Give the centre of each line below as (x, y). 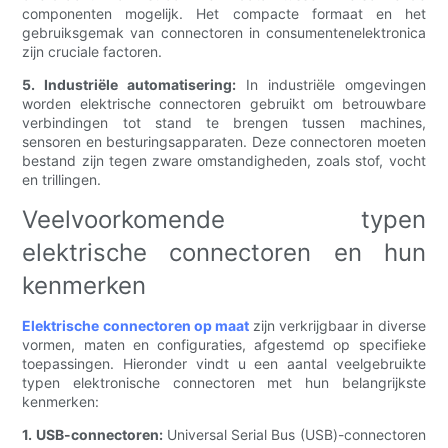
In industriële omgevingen (331, 85)
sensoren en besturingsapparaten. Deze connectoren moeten (224, 142)
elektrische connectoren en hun (224, 253)
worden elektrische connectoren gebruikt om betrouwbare (224, 104)
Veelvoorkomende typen (224, 220)
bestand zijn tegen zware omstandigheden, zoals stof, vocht (224, 161)
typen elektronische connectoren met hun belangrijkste (224, 383)
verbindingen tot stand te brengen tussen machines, (224, 123)
